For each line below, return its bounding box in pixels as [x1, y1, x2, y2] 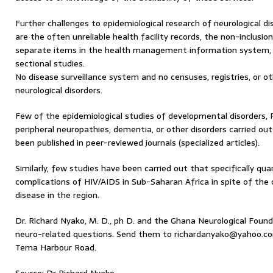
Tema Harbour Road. [15, 241, 96, 254]
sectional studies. [15, 57, 85, 70]
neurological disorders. [15, 83, 102, 97]
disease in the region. [15, 188, 99, 202]
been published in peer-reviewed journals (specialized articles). [15, 136, 260, 149]
